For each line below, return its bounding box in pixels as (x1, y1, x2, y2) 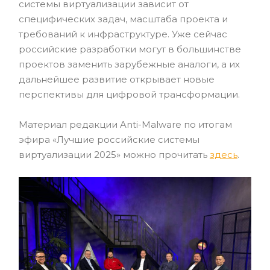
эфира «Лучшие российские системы (19, 133, 199, 145)
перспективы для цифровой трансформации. (19, 88, 240, 100)
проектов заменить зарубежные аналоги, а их (19, 58, 240, 70)
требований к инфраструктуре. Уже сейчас (19, 28, 227, 40)
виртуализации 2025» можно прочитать (19, 148, 210, 160)
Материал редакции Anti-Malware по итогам (19, 118, 232, 130)
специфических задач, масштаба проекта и (19, 13, 228, 25)
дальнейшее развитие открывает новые (19, 73, 215, 85)
